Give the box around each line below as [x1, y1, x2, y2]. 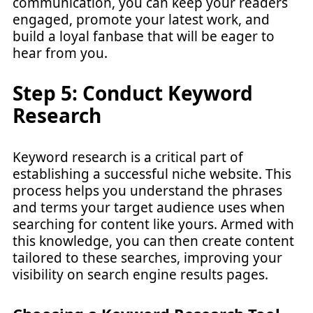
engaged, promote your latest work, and [13, 10, 270, 29]
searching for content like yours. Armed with [13, 214, 294, 233]
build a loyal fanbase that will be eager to [13, 27, 275, 45]
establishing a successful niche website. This [13, 164, 291, 183]
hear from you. [13, 44, 108, 62]
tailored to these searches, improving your [13, 248, 282, 267]
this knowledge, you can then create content [13, 231, 294, 250]
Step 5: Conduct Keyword [13, 79, 253, 106]
